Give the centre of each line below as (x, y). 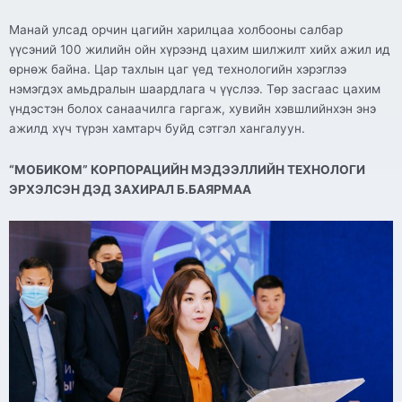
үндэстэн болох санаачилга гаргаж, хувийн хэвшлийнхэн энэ (192, 109)
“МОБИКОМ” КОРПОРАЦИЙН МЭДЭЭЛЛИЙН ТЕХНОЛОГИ (187, 170)
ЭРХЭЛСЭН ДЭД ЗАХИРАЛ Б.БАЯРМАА (130, 190)
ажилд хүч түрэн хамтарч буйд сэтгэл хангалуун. (157, 129)
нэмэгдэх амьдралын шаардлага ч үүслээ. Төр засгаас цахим (195, 89)
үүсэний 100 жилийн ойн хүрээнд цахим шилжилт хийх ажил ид (200, 50)
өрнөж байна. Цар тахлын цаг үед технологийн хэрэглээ (178, 70)
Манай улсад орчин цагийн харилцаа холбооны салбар (176, 30)
